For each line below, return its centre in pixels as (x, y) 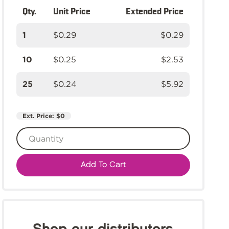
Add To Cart (103, 165)
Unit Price (72, 11)
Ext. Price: (39, 116)
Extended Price (155, 11)
